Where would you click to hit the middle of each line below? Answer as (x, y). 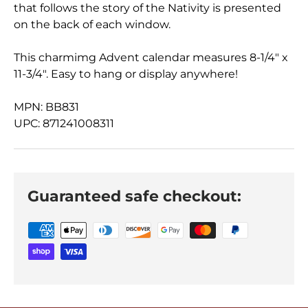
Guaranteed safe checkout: (134, 196)
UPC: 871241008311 (64, 123)
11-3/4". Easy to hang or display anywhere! (126, 74)
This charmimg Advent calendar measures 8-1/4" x (151, 57)
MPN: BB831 (46, 107)
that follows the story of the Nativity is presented (147, 8)
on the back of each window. (92, 24)
